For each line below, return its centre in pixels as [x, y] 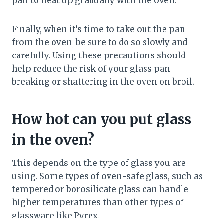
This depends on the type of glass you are [99, 163]
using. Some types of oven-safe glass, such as [107, 176]
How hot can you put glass [101, 119]
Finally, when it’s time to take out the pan [99, 29]
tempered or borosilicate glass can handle [100, 190]
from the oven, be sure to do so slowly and [100, 43]
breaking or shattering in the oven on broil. [103, 82]
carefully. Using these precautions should [99, 56]
